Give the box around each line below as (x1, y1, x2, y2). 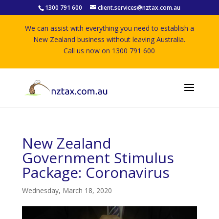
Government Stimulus (22, 148, 174, 168)
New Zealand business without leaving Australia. (33, 35, 186, 44)
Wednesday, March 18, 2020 (22, 186, 112, 195)
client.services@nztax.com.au (98, 3, 181, 12)
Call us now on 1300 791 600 (64, 46, 155, 55)
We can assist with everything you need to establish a (24, 23, 194, 33)
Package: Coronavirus (22, 162, 170, 182)
